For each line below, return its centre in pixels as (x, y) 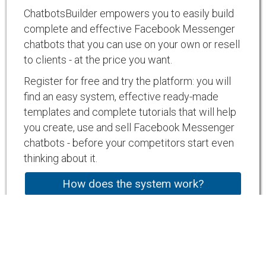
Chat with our (133, 242)
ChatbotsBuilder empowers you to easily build (129, 14)
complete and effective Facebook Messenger (130, 29)
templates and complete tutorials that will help (130, 112)
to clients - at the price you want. (98, 60)
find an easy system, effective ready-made (121, 97)
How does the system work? (133, 184)
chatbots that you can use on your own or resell (132, 45)
